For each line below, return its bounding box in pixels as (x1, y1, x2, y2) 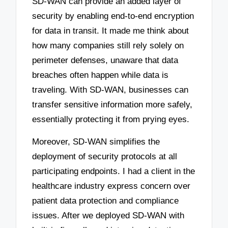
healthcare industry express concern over (32, 181, 191, 191)
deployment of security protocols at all (32, 152, 178, 162)
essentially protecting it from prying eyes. (32, 114, 190, 124)
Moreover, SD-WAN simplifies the (32, 137, 160, 147)
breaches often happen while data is (32, 70, 169, 80)
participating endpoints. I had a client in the (32, 166, 195, 177)
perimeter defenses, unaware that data (32, 55, 179, 65)
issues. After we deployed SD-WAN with (32, 211, 185, 221)
